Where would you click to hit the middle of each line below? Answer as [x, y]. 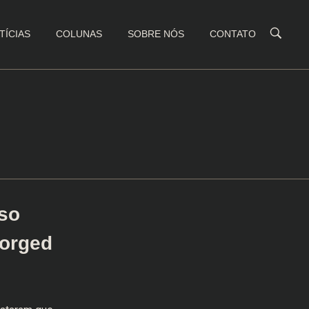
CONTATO [233, 34]
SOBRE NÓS [156, 34]
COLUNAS [79, 34]
